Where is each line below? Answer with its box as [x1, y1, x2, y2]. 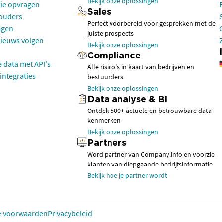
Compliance [87, 52, 141, 60]
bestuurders [87, 72, 123, 81]
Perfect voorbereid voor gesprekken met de [87, 19, 216, 28]
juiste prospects [87, 29, 134, 38]
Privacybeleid [48, 208, 92, 218]
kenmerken [87, 116, 121, 125]
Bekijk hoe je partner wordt [87, 171, 167, 180]
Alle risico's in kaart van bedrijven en [87, 62, 194, 71]
